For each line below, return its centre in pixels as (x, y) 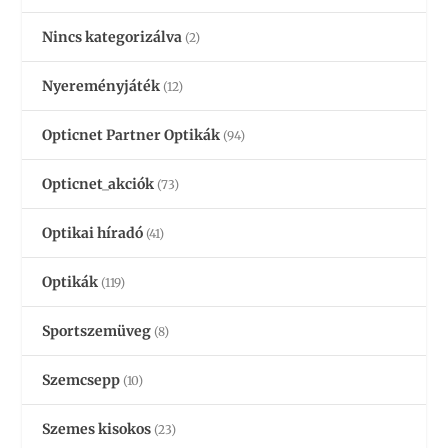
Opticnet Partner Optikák (131, 135)
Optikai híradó (93, 233)
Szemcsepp (81, 380)
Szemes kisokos (97, 429)
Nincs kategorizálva (112, 37)
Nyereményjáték (101, 86)
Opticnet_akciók (98, 184)
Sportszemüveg (97, 331)
